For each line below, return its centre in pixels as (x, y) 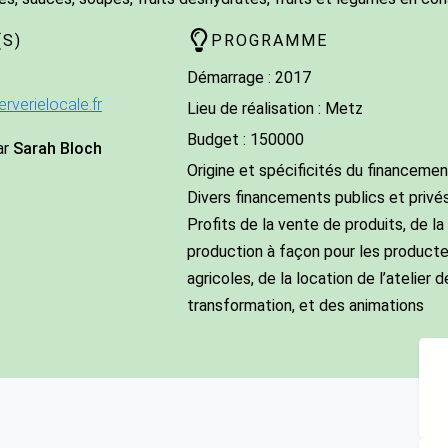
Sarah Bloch (57, 149)
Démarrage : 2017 (248, 78)
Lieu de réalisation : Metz (274, 109)
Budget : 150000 (245, 140)
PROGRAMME (269, 40)
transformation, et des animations (305, 306)
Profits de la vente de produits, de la (315, 225)
